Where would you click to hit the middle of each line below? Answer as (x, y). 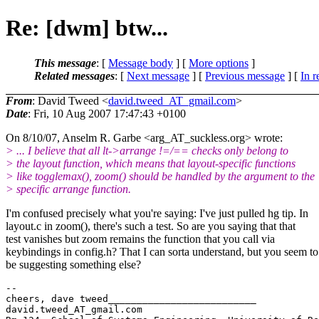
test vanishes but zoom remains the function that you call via (140, 239)
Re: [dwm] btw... (87, 28)
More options (219, 63)
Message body (141, 63)
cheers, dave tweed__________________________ (131, 298)
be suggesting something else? (73, 264)
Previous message (245, 75)
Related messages (74, 75)
